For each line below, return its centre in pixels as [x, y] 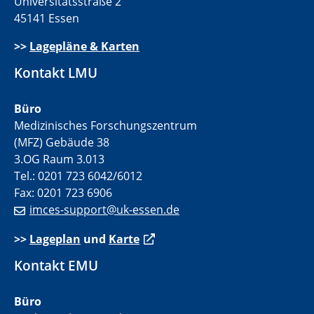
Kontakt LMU [56, 73]
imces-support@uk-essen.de [104, 210]
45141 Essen [47, 19]
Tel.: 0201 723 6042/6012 [78, 176]
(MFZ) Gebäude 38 [62, 143]
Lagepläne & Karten [84, 47]
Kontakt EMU [56, 265]
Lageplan [55, 239]
